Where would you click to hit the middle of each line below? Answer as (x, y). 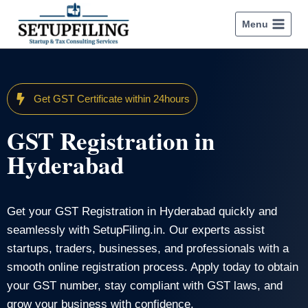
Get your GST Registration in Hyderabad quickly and (142, 211)
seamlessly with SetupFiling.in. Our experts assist (136, 230)
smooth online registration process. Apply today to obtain (153, 267)
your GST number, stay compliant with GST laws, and (145, 286)
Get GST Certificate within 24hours (111, 99)
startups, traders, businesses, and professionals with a (148, 249)
